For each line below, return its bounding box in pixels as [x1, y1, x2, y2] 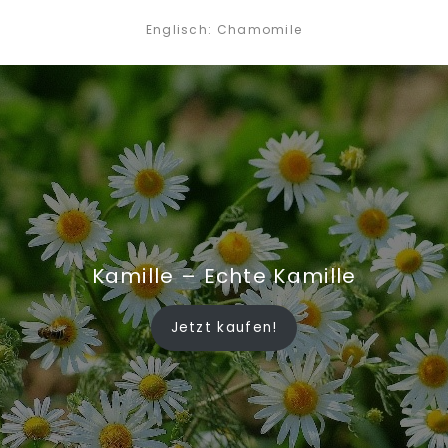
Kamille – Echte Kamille [91, 261, 357, 290]
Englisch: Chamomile [145, 21, 303, 38]
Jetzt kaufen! [170, 317, 278, 337]
